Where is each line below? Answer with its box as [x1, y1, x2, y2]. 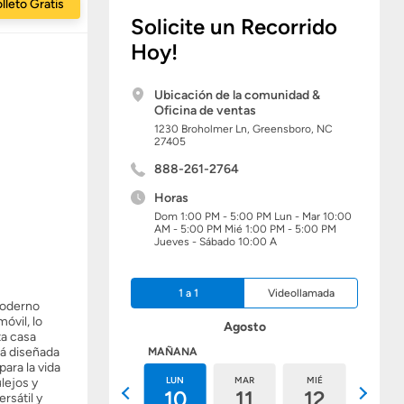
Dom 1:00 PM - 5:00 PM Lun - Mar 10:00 [154, 210, 352, 223]
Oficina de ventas [154, 103, 256, 118]
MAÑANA [147, 345, 197, 358]
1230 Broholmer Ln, [154, 123, 252, 135]
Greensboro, [252, 123, 314, 135]
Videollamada [267, 287, 335, 299]
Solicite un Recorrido [131, 14, 337, 40]
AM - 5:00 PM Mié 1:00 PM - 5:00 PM [154, 223, 336, 235]
